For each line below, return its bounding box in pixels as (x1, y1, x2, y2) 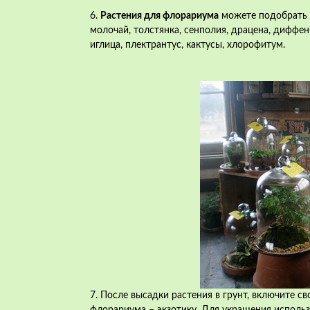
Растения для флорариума (100, 11, 219, 21)
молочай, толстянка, (90, 26, 184, 35)
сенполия (184, 26, 226, 35)
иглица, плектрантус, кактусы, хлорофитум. (90, 40, 285, 50)
